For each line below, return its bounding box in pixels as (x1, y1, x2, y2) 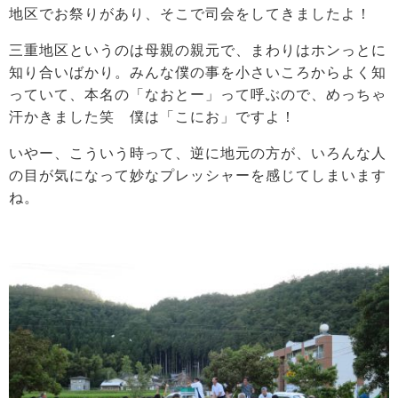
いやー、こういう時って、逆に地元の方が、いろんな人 (9, 146, 386, 162)
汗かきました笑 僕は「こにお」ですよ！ (9, 109, 296, 125)
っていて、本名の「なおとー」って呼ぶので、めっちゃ (9, 87, 386, 103)
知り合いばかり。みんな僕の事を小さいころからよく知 (9, 65, 386, 81)
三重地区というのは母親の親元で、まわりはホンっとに (9, 43, 386, 59)
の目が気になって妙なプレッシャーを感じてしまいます (9, 168, 386, 184)
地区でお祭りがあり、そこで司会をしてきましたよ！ (9, 6, 371, 22)
